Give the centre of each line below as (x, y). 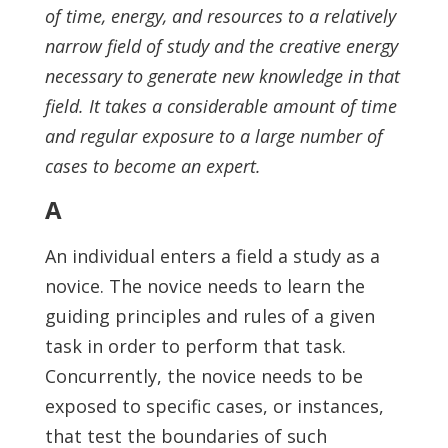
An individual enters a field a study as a (212, 256)
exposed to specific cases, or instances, (214, 406)
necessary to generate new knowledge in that (222, 76)
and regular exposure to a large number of (213, 136)
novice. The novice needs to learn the (204, 286)
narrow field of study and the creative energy (221, 46)
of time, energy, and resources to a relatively (220, 16)
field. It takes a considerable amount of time (220, 106)
